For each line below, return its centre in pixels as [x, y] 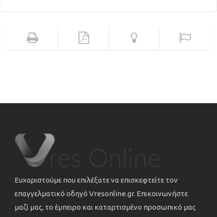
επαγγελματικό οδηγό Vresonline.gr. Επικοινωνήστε [101, 193]
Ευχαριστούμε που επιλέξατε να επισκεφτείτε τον [96, 180]
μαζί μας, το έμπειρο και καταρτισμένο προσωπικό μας [105, 207]
